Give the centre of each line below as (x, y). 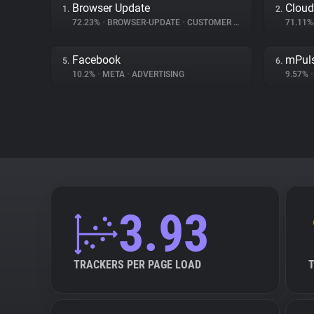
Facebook (96, 60)
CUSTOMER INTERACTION (209, 22)
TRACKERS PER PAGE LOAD (137, 265)
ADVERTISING (157, 74)
